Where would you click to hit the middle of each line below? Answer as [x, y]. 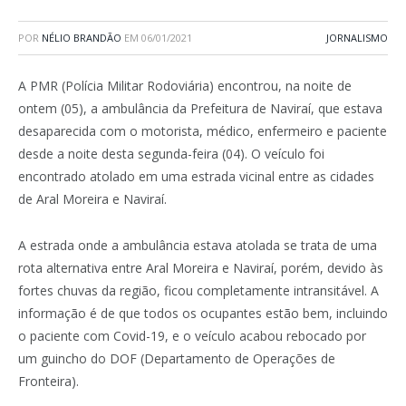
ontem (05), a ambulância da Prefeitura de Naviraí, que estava [200, 108]
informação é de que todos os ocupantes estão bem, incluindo [203, 313]
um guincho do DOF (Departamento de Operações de [177, 358]
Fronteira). [48, 381]
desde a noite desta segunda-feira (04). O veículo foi [171, 154]
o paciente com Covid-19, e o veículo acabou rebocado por [192, 335]
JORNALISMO [357, 38]
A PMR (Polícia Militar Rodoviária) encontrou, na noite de [185, 86]
